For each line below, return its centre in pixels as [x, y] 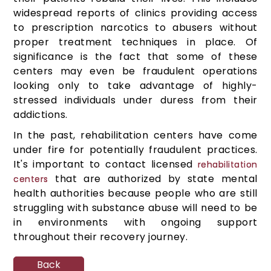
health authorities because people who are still [135, 194]
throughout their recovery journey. [101, 237]
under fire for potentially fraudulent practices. [135, 150]
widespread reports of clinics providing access [135, 13]
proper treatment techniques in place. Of [135, 42]
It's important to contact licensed [106, 165]
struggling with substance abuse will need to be [135, 208]
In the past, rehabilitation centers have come [135, 135]
